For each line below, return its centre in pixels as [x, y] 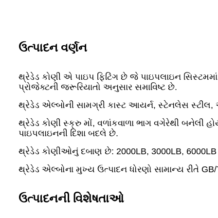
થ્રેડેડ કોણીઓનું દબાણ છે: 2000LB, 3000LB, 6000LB [118, 152]
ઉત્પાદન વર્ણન [53, 48]
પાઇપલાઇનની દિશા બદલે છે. [68, 134]
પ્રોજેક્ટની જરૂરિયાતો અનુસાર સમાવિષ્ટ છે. [98, 87]
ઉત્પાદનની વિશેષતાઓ [71, 199]
